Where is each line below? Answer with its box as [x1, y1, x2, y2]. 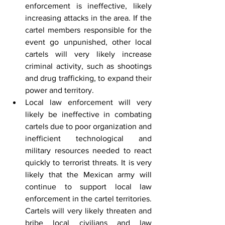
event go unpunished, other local [25, 37, 152, 46]
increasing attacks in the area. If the [25, 13, 152, 22]
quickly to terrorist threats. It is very [25, 158, 152, 167]
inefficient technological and [25, 134, 152, 143]
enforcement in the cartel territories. [25, 194, 152, 203]
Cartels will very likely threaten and [25, 206, 152, 215]
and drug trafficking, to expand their [25, 73, 152, 82]
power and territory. [25, 85, 94, 94]
